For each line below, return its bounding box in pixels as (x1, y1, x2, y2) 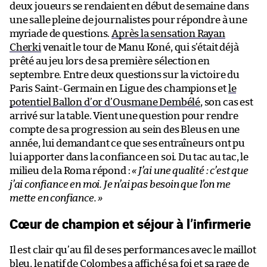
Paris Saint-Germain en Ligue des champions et (10, 83, 228, 94)
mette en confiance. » (10, 193, 103, 203)
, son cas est (200, 97, 253, 107)
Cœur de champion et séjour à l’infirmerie (10, 214, 251, 233)
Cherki (10, 42, 41, 52)
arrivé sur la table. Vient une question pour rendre (10, 110, 238, 121)
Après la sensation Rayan (111, 28, 225, 39)
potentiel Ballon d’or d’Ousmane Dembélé (10, 97, 200, 107)
